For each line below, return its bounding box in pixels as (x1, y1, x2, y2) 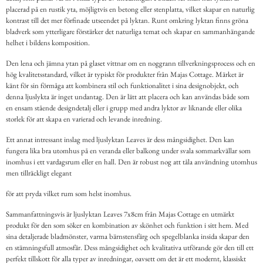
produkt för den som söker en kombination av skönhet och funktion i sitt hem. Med (6, 220, 248, 231)
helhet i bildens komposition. (6, 38, 90, 48)
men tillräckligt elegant (6, 168, 72, 178)
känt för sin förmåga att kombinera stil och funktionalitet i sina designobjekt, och (6, 80, 239, 91)
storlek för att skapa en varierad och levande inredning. (6, 114, 162, 124)
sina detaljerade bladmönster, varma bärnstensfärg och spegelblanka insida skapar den (6, 231, 249, 242)
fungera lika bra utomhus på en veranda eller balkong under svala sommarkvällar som (6, 146, 251, 156)
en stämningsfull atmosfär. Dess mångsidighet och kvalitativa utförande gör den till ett (6, 242, 254, 253)
